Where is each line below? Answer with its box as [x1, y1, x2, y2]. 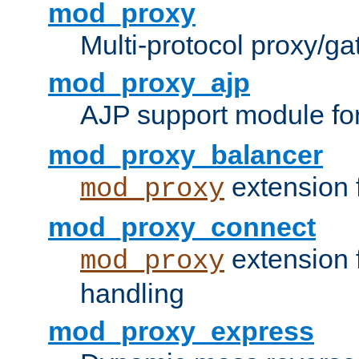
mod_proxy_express [48, 316, 314, 347]
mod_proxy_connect [48, 212, 316, 243]
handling [80, 278, 184, 309]
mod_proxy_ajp [48, 67, 250, 99]
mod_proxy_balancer [48, 139, 323, 171]
